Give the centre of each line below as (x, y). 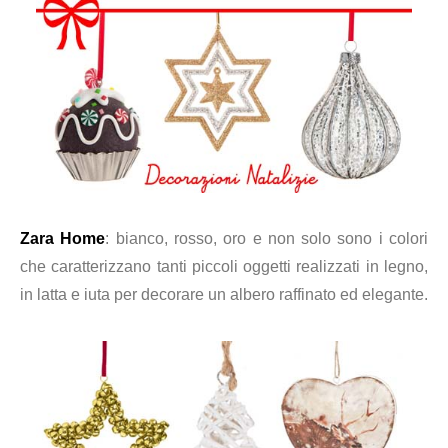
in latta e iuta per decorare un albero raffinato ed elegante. (224, 294)
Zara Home (63, 238)
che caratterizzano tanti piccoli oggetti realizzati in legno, (224, 266)
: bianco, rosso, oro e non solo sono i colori (267, 238)
